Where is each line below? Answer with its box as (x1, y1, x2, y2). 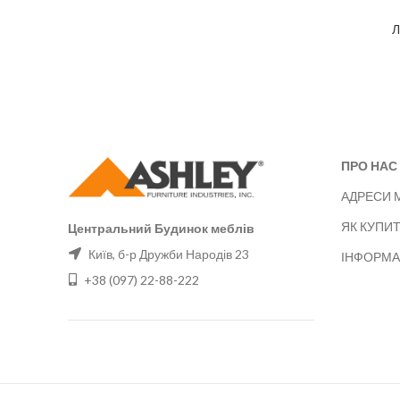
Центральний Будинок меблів (68, 220, 254, 236)
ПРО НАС (340, 158, 397, 174)
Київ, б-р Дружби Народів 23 (86, 246, 249, 262)
